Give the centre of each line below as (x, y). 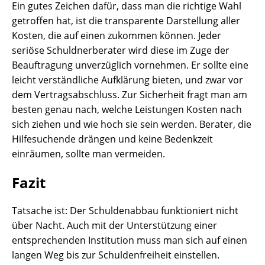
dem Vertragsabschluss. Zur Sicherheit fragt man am (130, 95)
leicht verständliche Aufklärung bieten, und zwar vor (127, 80)
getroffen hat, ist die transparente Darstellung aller (126, 21)
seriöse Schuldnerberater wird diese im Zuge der (121, 51)
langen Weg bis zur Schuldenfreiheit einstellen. (116, 255)
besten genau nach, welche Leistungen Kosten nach (127, 110)
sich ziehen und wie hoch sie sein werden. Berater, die (132, 125)
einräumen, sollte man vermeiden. (88, 154)
